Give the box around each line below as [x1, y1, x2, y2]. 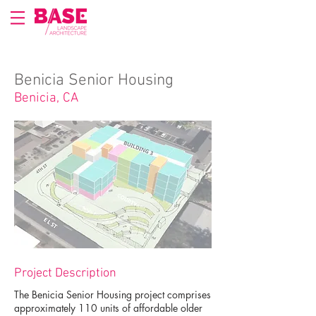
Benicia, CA [14, 90, 78, 107]
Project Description [14, 266, 116, 281]
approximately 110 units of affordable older [14, 301, 202, 315]
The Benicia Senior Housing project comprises [14, 288, 211, 301]
